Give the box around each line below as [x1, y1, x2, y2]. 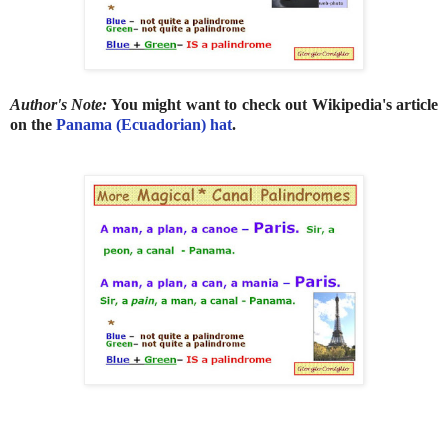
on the [10, 115, 56, 133]
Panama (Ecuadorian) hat [56, 115, 232, 133]
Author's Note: [10, 95, 108, 113]
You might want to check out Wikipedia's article [107, 95, 439, 113]
